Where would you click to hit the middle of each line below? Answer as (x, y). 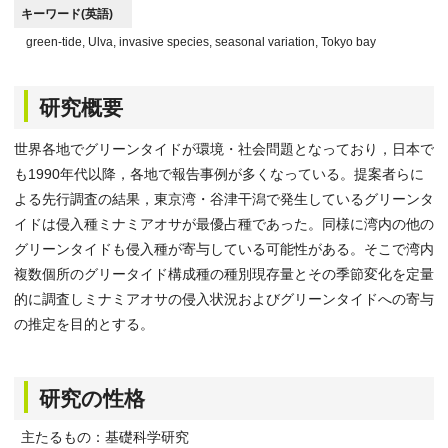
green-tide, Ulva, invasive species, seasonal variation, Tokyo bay (201, 42)
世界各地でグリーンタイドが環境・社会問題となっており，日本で (224, 149)
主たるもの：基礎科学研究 (105, 437)
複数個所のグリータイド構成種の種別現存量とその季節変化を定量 (224, 274)
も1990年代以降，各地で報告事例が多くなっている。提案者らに (219, 174)
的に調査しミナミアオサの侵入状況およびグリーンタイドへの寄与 (224, 299)
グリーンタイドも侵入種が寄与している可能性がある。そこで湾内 (224, 249)
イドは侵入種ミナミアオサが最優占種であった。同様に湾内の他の (224, 224)
